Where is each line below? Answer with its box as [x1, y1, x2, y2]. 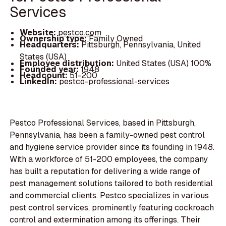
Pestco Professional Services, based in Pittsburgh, [10, 118, 196, 129]
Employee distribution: [19, 58, 116, 69]
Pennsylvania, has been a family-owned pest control [10, 130, 205, 141]
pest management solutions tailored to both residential [10, 178, 213, 189]
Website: [19, 27, 58, 38]
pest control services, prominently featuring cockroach [10, 202, 214, 213]
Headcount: [19, 70, 70, 81]
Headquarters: [19, 39, 81, 50]
